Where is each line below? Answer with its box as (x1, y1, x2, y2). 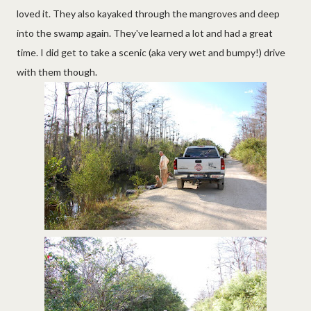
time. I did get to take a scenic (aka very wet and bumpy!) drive (17, 46, 285, 58)
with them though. (17, 65, 97, 78)
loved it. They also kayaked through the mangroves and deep (17, 7, 280, 19)
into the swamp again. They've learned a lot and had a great (17, 26, 273, 39)
